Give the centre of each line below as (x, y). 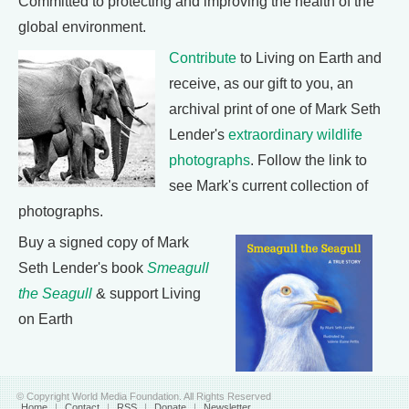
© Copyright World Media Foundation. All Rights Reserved (143, 396)
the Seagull (55, 293)
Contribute (203, 58)
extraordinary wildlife (295, 134)
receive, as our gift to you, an (261, 83)
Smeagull (178, 267)
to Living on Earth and (309, 58)
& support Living (147, 293)
